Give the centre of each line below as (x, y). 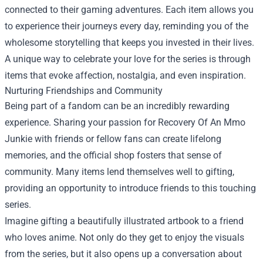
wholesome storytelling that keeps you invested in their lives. (129, 42)
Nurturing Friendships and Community (84, 90)
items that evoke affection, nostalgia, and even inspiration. (125, 75)
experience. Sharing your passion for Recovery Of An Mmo (125, 122)
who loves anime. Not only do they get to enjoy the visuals (124, 237)
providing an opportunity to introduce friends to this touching (130, 188)
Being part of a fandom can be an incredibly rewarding (117, 106)
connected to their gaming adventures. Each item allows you (129, 9)
